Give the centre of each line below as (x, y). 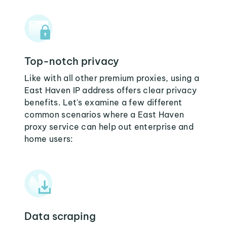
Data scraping (60, 216)
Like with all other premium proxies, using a (112, 78)
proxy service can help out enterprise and (109, 127)
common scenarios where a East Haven (104, 115)
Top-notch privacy (72, 61)
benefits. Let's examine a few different (103, 102)
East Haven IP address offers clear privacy (111, 90)
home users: (49, 139)
